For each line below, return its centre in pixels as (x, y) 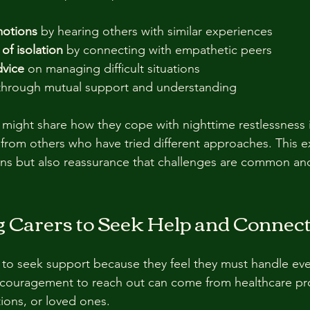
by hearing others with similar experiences (158, 31)
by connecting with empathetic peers (171, 50)
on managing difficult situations (116, 69)
